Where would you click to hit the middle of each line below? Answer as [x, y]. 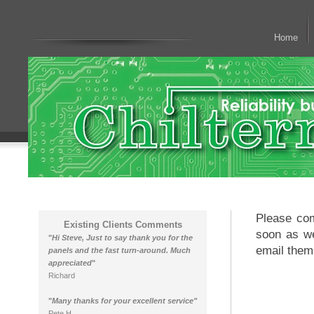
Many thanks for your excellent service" [124, 301]
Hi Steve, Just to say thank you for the [122, 238]
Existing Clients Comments [123, 225]
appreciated [70, 263]
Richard [62, 275]
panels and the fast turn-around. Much [120, 250]
